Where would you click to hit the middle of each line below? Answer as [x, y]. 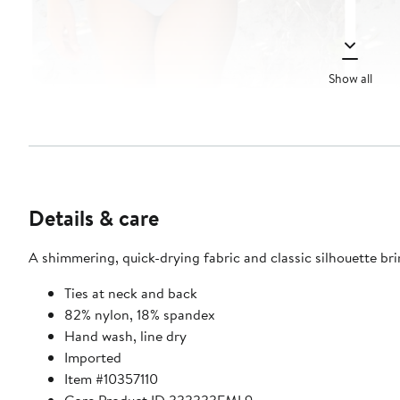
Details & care [94, 218]
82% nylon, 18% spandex [140, 315]
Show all [350, 78]
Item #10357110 [111, 379]
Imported [93, 358]
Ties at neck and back [131, 293]
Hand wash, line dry [125, 336]
